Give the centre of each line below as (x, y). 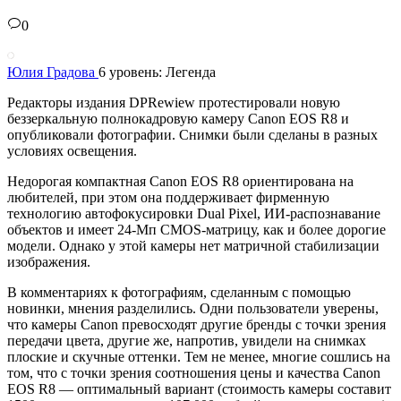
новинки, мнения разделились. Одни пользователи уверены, (193, 308)
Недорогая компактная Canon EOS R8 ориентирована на (180, 181)
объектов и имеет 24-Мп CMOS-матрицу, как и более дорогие (196, 229)
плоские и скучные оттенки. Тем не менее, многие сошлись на (199, 356)
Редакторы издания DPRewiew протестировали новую (174, 102)
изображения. (49, 261)
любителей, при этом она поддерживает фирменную (168, 197)
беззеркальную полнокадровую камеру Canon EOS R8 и (178, 118)
